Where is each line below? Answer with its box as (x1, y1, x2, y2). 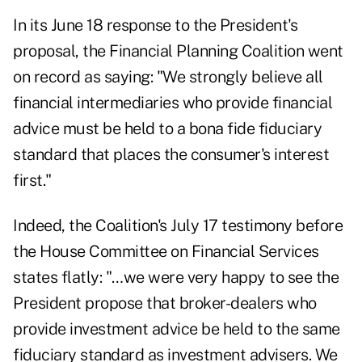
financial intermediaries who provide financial (13, 93, 332, 113)
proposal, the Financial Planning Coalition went (13, 41, 343, 61)
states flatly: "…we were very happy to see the (13, 267, 339, 288)
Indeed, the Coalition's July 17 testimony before (13, 216, 343, 236)
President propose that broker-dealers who (13, 293, 317, 314)
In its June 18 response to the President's (13, 15, 297, 36)
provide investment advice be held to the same (13, 319, 340, 339)
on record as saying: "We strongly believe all (13, 67, 323, 87)
